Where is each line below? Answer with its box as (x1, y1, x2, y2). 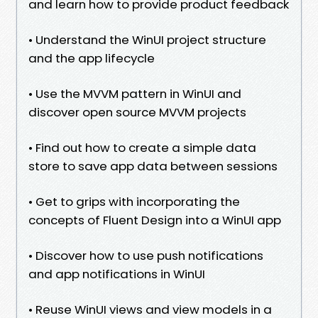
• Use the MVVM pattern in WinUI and (28, 84, 241, 102)
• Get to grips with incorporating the (28, 192, 240, 210)
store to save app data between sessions (28, 157, 278, 175)
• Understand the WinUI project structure (28, 31, 266, 48)
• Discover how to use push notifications (28, 246, 263, 264)
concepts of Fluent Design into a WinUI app (28, 211, 281, 229)
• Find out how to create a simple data (28, 138, 256, 156)
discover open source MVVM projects (28, 103, 246, 121)
